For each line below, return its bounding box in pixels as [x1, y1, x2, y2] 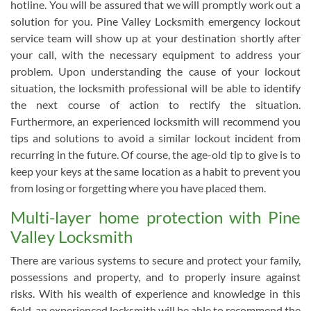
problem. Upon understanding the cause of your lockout [10, 65, 301, 78]
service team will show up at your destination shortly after [10, 31, 301, 44]
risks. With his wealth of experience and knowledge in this [10, 287, 301, 300]
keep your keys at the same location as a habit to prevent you [10, 165, 301, 178]
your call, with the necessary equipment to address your [10, 48, 301, 61]
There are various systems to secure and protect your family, [10, 253, 301, 267]
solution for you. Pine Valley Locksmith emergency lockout [10, 15, 301, 28]
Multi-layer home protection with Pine [10, 207, 301, 227]
